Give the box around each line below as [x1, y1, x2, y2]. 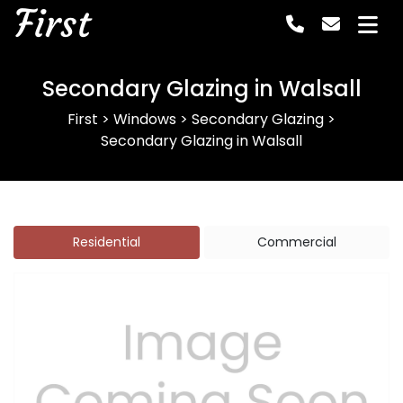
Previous [40, 377, 101, 399]
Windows [113, 109, 176, 130]
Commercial [256, 233, 336, 251]
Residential [72, 233, 140, 251]
